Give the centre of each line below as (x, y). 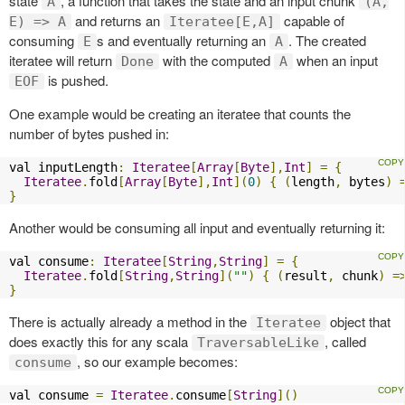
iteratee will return (62, 60)
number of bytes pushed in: (89, 133)
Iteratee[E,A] (222, 21)
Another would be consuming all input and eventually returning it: (197, 227)
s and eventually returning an (183, 40)
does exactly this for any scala (100, 341)
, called (345, 341)
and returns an (118, 20)
